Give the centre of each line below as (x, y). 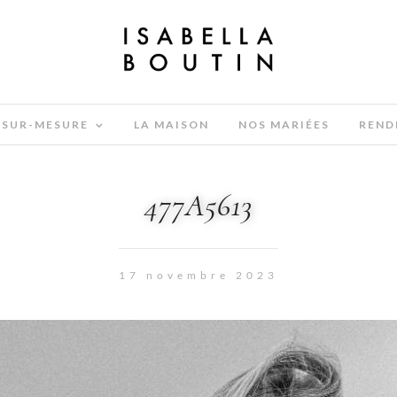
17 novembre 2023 (198, 275)
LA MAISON (171, 125)
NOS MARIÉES (284, 125)
